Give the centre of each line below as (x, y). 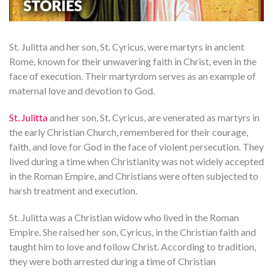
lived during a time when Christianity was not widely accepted (136, 161)
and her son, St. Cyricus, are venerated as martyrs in (154, 118)
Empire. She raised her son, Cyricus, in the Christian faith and (133, 232)
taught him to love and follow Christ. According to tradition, (133, 247)
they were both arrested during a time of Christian (112, 261)
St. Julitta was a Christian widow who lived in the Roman (124, 218)
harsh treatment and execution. (73, 191)
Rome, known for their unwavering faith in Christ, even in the (133, 62)
